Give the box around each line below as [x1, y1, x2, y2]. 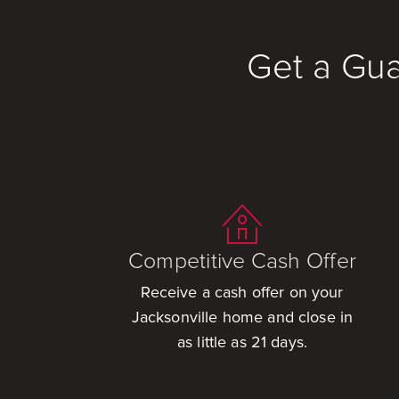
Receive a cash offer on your [141, 282, 344, 303]
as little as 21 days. [176, 332, 308, 353]
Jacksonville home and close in [131, 307, 354, 328]
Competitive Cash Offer [127, 247, 357, 274]
